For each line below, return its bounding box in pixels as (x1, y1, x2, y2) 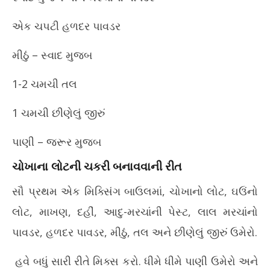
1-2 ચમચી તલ (12, 77, 77, 91)
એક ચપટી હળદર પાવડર (12, 19, 121, 33)
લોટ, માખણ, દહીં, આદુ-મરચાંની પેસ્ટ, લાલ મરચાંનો (12, 204, 258, 219)
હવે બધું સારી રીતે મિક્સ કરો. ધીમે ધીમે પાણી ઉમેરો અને (12, 254, 258, 268)
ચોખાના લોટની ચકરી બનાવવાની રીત (12, 159, 182, 174)
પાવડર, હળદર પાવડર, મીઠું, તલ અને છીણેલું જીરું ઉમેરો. (12, 225, 257, 239)
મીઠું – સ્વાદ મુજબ (12, 48, 92, 62)
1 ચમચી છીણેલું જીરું (12, 105, 105, 120)
